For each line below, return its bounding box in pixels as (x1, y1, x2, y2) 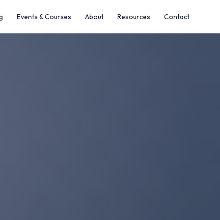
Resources (117, 12, 150, 21)
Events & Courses (17, 12, 71, 21)
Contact (164, 12, 190, 21)
